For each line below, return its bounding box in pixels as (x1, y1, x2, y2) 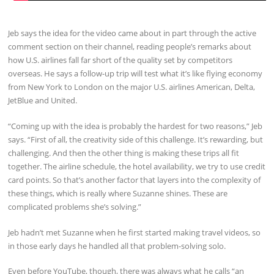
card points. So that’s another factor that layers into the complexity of (8, 174, 261, 185)
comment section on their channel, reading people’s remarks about (8, 41, 252, 53)
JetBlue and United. (8, 95, 78, 106)
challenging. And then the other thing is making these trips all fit (8, 147, 240, 158)
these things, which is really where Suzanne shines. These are (8, 187, 228, 199)
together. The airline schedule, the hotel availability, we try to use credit (8, 160, 266, 172)
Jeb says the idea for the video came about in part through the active (8, 28, 257, 39)
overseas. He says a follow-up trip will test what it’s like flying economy (8, 68, 263, 80)
